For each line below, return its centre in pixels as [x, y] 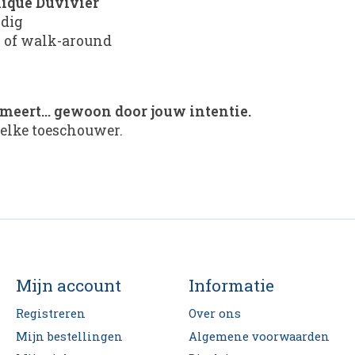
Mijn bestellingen [69, 336]
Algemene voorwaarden [259, 336]
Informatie [231, 286]
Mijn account [68, 286]
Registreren [50, 314]
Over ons [214, 314]
